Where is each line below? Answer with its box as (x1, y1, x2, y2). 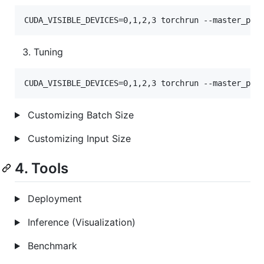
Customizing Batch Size (24, 108, 134, 121)
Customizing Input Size (24, 132, 131, 144)
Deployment (24, 192, 82, 204)
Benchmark (24, 239, 77, 252)
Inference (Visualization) (24, 216, 136, 228)
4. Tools (15, 159, 68, 177)
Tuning (34, 45, 63, 58)
